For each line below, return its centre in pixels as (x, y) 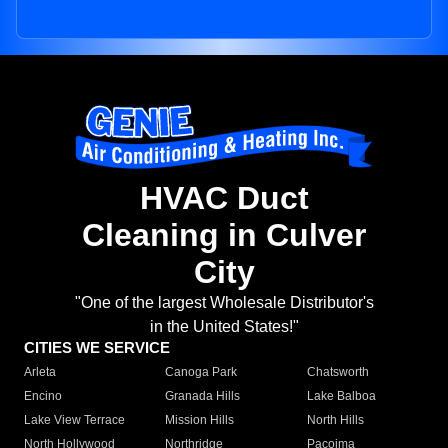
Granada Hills (203, 396)
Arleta (40, 372)
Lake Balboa (341, 396)
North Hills (335, 420)
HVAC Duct (224, 198)
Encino (43, 396)
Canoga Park (201, 372)
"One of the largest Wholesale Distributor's (224, 303)
